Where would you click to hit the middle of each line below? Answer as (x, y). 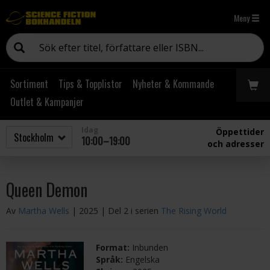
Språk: (111, 259)
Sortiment (29, 84)
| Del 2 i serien (131, 211)
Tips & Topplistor (90, 84)
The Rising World (194, 211)
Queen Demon (47, 190)
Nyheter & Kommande (173, 84)
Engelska (143, 259)
